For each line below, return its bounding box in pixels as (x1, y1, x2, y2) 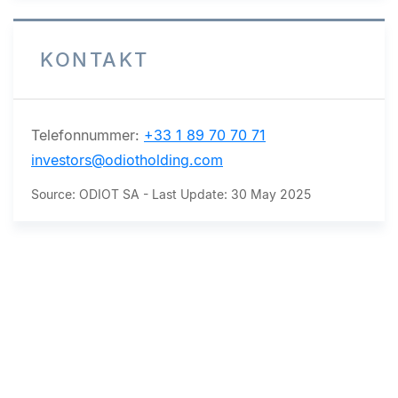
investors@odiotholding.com (31, 151, 223, 169)
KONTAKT (40, 48, 149, 71)
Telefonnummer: (31, 126, 144, 144)
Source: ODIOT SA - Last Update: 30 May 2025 (31, 187, 311, 202)
